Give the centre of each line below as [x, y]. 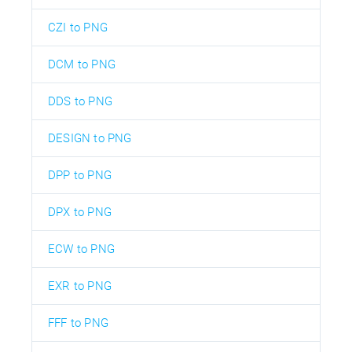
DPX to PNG [80, 212]
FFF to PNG [78, 323]
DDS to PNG [80, 101]
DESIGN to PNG [90, 138]
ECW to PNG [81, 249]
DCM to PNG [82, 64]
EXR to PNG [80, 286]
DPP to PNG [80, 175]
